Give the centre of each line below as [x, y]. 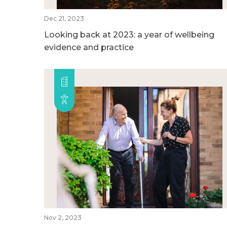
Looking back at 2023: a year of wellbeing [129, 34]
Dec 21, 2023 [64, 18]
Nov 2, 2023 [63, 217]
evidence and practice [89, 47]
